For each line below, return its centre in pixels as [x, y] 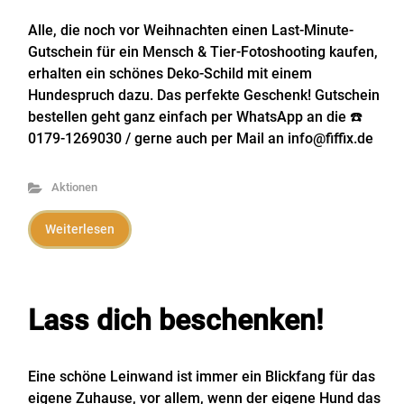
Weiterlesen [80, 229]
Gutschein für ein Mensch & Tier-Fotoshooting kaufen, [203, 52]
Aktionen [74, 187]
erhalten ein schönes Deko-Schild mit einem [170, 73]
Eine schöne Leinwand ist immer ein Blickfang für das [202, 376]
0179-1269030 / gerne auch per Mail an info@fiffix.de [201, 138]
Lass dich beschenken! [176, 320]
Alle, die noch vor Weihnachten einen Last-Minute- [191, 30]
